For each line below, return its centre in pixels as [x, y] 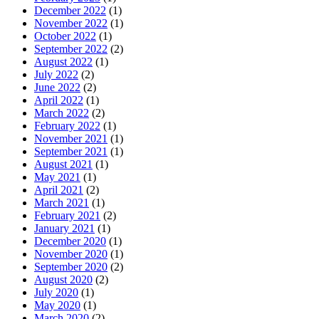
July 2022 [56, 75]
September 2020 [71, 267]
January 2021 [64, 229]
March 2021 [62, 203]
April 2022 [59, 100]
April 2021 [59, 190]
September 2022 [71, 49]
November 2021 [71, 139]
